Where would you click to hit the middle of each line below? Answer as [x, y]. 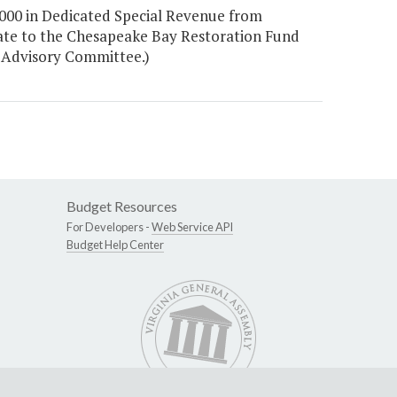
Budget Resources [122, 206]
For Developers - [109, 227]
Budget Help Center [115, 245]
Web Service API [192, 227]
